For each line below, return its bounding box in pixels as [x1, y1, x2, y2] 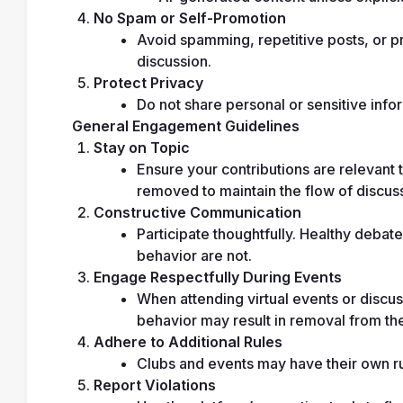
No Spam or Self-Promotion [94, 9, 286, 27]
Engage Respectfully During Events [94, 268, 342, 286]
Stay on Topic [94, 139, 190, 157]
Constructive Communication [94, 203, 301, 221]
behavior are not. [137, 246, 252, 264]
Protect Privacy [94, 74, 203, 92]
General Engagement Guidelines [72, 117, 300, 135]
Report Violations [94, 376, 216, 394]
